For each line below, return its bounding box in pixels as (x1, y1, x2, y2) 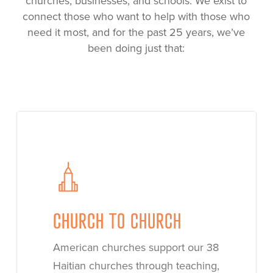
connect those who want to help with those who (23, 10, 250, 24)
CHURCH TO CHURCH (53, 207, 182, 233)
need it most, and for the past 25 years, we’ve (27, 26, 246, 40)
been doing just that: (88, 41, 185, 55)
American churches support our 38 (53, 240, 219, 254)
